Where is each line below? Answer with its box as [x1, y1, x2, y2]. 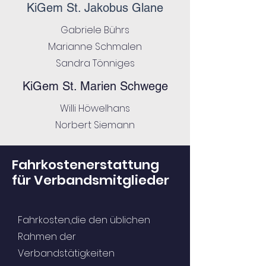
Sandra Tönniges [55, 56, 135, 70]
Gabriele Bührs [61, 23, 129, 37]
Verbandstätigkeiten [18, 246, 115, 260]
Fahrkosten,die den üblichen [18, 213, 150, 227]
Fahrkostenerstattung [12, 156, 159, 174]
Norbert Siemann [55, 118, 135, 132]
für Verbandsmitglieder [12, 171, 169, 189]
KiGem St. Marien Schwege [22, 79, 168, 93]
